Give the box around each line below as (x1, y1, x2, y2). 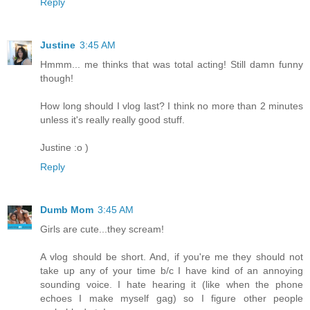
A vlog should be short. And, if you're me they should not (40, 251, 303, 263)
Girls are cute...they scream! (40, 224, 164, 235)
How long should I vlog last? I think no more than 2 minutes (40, 100, 303, 112)
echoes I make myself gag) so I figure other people (40, 293, 303, 304)
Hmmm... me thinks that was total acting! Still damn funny (40, 59, 303, 71)
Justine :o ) (40, 142, 89, 154)
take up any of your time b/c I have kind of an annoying (40, 265, 303, 277)
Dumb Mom (40, 204, 93, 216)
